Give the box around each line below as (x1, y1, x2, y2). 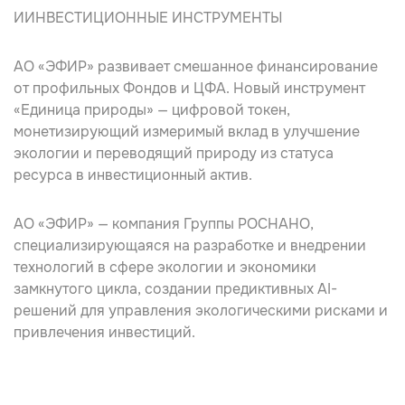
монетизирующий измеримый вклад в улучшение (14, 121, 360, 141)
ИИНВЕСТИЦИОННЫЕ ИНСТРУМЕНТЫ (14, 7, 282, 27)
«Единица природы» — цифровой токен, (14, 99, 290, 119)
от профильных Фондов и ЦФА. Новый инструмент (14, 78, 365, 98)
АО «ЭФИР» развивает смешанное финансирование (14, 56, 378, 76)
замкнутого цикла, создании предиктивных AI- (14, 278, 337, 298)
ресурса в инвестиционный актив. (14, 165, 252, 184)
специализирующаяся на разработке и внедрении (14, 235, 366, 255)
